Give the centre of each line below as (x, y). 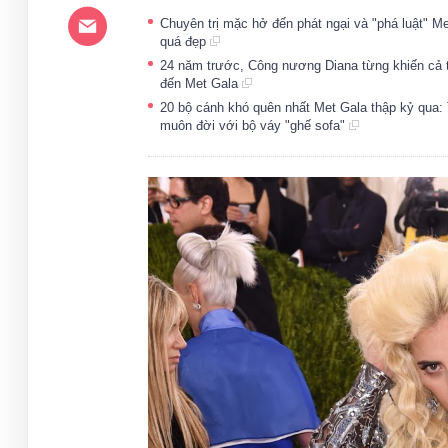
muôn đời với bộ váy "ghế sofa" (254, 125)
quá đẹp (185, 41)
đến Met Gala (201, 83)
